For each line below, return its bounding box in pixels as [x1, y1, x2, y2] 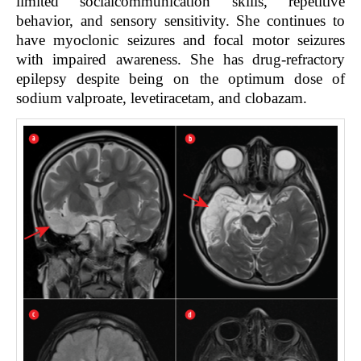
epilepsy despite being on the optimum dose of [16, 70, 345, 88]
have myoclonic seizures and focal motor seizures [16, 31, 345, 49]
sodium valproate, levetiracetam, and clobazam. [16, 89, 307, 107]
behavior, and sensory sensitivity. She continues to [16, 12, 345, 30]
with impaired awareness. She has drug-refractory [16, 51, 345, 68]
